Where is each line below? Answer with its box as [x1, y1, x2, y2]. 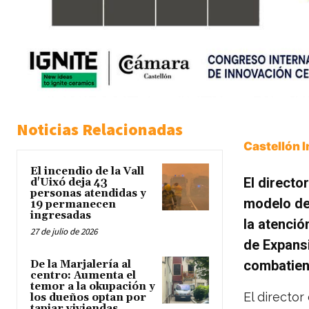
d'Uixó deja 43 [30, 176, 108, 190]
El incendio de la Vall [30, 165, 144, 179]
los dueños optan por [30, 291, 146, 305]
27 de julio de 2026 [30, 226, 97, 238]
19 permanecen [30, 198, 116, 212]
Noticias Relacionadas [17, 119, 183, 141]
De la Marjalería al [30, 258, 131, 272]
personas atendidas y [30, 187, 146, 201]
